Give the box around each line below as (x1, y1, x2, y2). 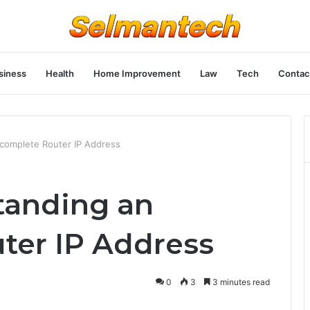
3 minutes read (210, 277, 270, 287)
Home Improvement (93, 68, 181, 79)
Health (46, 68, 74, 79)
